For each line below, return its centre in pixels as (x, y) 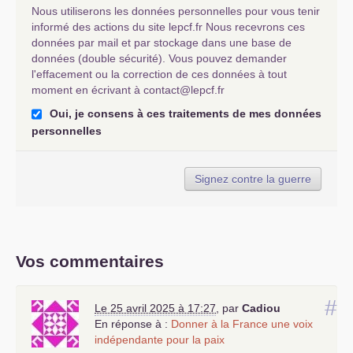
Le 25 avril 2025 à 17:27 (155, 308)
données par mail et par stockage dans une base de (162, 43)
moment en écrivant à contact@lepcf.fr (128, 90)
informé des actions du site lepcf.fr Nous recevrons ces (168, 27)
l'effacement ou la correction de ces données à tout (159, 74)
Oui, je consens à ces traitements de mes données (186, 113)
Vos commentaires (90, 262)
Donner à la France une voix (242, 324)
